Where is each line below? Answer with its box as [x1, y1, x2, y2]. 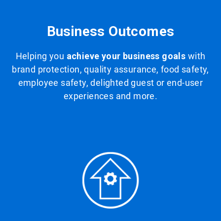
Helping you [15, 50, 67, 61]
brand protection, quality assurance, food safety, [12, 64, 209, 74]
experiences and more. [63, 90, 158, 101]
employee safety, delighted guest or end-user [18, 77, 203, 88]
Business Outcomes [46, 23, 175, 39]
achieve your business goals [66, 50, 186, 61]
